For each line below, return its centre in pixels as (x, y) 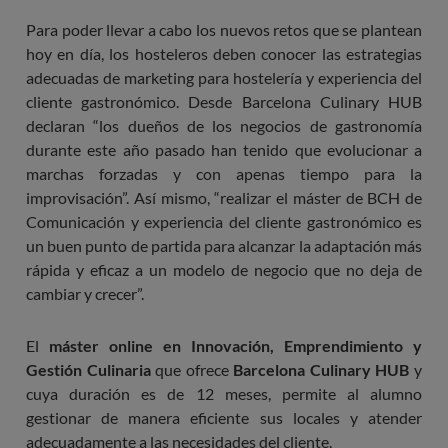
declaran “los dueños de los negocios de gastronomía (224, 125)
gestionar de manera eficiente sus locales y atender (224, 417)
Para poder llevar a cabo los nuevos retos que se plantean (224, 29)
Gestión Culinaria (88, 369)
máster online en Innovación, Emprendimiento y (235, 345)
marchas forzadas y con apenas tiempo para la (224, 173)
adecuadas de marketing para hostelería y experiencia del (224, 77)
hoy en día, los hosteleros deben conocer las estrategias (224, 53)
